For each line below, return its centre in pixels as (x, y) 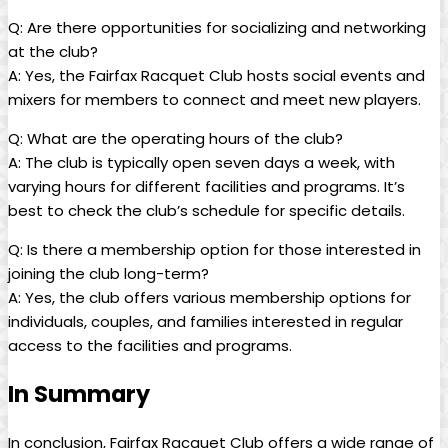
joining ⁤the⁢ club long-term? (108, 273)
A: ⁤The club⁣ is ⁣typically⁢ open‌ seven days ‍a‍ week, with (201, 162)
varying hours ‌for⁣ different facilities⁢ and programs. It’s (206, 186)
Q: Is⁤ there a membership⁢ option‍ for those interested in (214, 249)
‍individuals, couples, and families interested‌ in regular (205, 321)
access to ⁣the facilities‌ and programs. (150, 345)
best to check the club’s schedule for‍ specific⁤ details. (206, 210)
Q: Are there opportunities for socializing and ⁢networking (217, 27)
